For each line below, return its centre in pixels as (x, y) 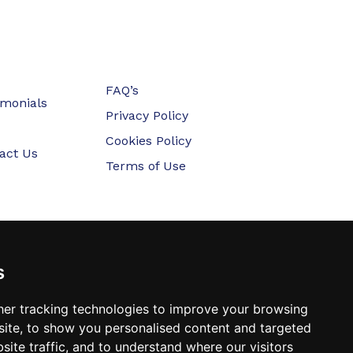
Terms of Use (146, 165)
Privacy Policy (147, 115)
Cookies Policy (149, 140)
